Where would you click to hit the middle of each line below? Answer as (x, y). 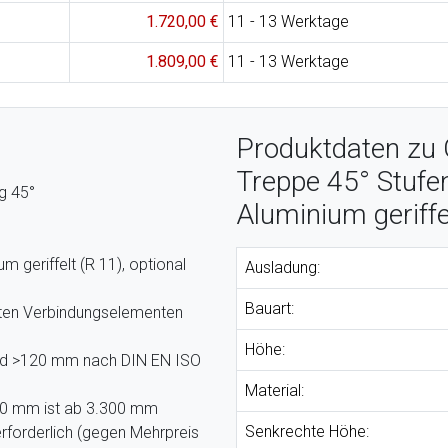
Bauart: (269, 308)
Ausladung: (282, 267)
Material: (274, 390)
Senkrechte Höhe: (307, 431)
